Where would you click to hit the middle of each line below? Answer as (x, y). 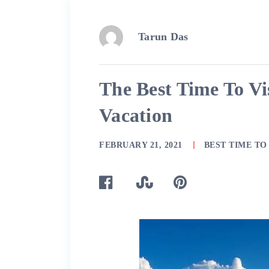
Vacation (136, 115)
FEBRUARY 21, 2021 (141, 145)
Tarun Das (163, 37)
